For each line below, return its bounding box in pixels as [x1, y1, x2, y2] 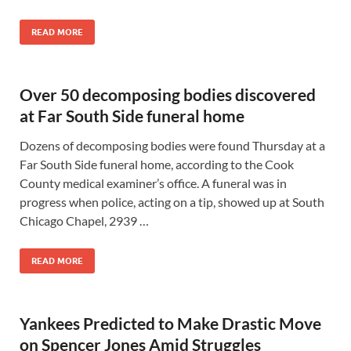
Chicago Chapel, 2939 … [20, 213, 149, 228]
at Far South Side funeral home [20, 106, 244, 125]
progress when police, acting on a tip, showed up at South [20, 194, 324, 209]
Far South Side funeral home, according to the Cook [20, 157, 294, 172]
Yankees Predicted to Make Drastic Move [20, 313, 321, 333]
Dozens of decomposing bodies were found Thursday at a [20, 138, 325, 153]
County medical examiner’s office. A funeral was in [20, 175, 287, 190]
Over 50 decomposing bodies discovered [20, 85, 316, 104]
